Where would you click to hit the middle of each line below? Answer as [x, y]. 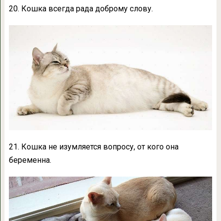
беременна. [30, 160]
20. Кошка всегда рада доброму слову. [81, 9]
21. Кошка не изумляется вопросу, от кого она [93, 147]
